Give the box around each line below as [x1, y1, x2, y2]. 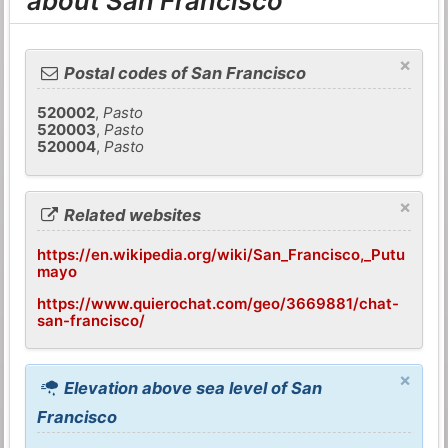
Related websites [60, 204, 202, 225]
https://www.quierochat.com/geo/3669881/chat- [37, 293, 400, 313]
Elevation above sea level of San [60, 378, 323, 399]
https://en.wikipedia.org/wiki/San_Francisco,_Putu [37, 244, 406, 264]
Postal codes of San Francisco [60, 63, 307, 84]
